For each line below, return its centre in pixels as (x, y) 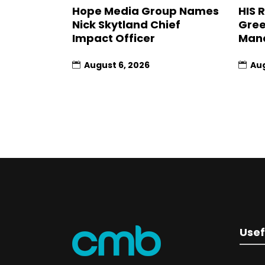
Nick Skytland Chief (126, 25)
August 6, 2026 (117, 65)
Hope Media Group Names (146, 11)
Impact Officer (114, 38)
